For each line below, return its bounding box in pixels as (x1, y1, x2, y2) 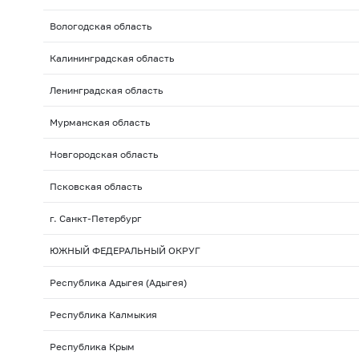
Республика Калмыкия (49, 309, 157, 321)
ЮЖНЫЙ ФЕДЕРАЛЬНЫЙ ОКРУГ (49, 244, 200, 257)
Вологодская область (49, 20, 151, 33)
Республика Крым (49, 341, 135, 353)
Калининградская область (49, 52, 174, 65)
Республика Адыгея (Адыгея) (49, 276, 187, 289)
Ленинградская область (49, 84, 163, 97)
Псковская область (49, 180, 142, 193)
